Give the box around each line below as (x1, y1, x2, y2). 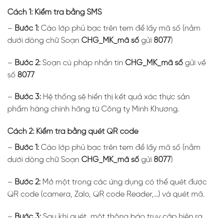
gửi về (183, 58, 206, 67)
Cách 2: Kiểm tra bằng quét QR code (7, 127, 138, 136)
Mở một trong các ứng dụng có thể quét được (40, 178, 207, 186)
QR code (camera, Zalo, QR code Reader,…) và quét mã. (7, 190, 204, 199)
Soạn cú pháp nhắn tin (40, 58, 125, 67)
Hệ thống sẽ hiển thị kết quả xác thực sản (41, 93, 190, 102)
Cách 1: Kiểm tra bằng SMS (7, 8, 102, 17)
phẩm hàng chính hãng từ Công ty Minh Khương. (7, 105, 179, 114)
